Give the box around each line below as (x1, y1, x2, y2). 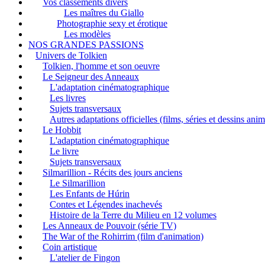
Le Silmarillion (50, 177, 105, 188)
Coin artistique (43, 241, 97, 252)
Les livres (50, 92, 86, 103)
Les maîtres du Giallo (64, 7, 144, 18)
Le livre (50, 146, 79, 156)
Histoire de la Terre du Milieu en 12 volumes (50, 209, 216, 220)
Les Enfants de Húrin (50, 188, 130, 199)
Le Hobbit (43, 124, 81, 135)
